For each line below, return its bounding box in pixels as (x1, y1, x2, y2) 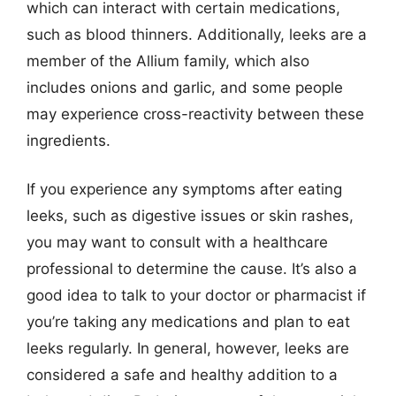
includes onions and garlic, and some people (27, 78, 343, 96)
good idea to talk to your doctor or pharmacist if (27, 286, 366, 304)
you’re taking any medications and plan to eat (27, 313, 350, 331)
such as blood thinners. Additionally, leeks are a (27, 25, 367, 43)
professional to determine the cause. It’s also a (27, 260, 357, 278)
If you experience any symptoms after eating (27, 180, 342, 198)
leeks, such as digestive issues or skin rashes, (27, 207, 354, 225)
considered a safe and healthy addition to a (27, 366, 338, 384)
